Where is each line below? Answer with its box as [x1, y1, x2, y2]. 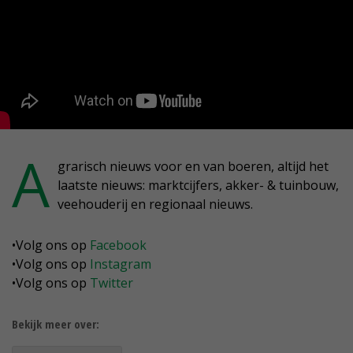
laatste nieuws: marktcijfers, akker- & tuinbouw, [58, 176, 339, 194]
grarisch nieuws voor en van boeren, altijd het [58, 158, 329, 175]
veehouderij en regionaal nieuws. [58, 195, 253, 213]
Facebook [90, 236, 147, 254]
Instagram [90, 255, 151, 273]
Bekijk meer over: [12, 316, 99, 332]
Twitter [90, 274, 133, 292]
